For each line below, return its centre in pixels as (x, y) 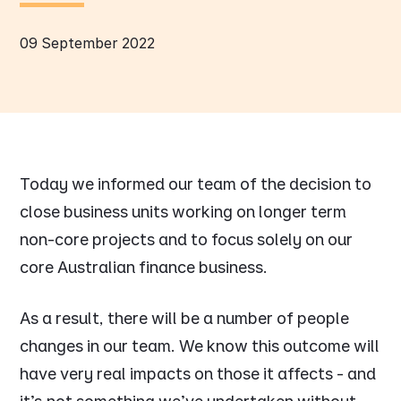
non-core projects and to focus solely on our (187, 240)
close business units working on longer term (183, 212)
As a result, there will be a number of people (185, 319)
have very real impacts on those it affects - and (198, 374)
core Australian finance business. (144, 268)
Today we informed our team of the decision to (196, 184)
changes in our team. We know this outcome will (200, 346)
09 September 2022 (88, 43)
